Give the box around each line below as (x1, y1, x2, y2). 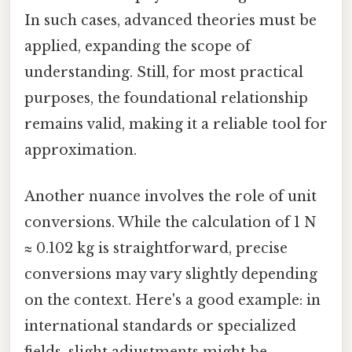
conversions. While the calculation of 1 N (24, 214, 317, 232)
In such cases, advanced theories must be (24, 11, 317, 29)
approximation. (24, 141, 137, 159)
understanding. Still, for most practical (24, 63, 303, 81)
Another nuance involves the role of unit (24, 188, 317, 206)
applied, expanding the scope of (24, 37, 251, 55)
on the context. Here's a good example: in (24, 291, 321, 310)
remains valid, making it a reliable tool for (24, 115, 328, 133)
